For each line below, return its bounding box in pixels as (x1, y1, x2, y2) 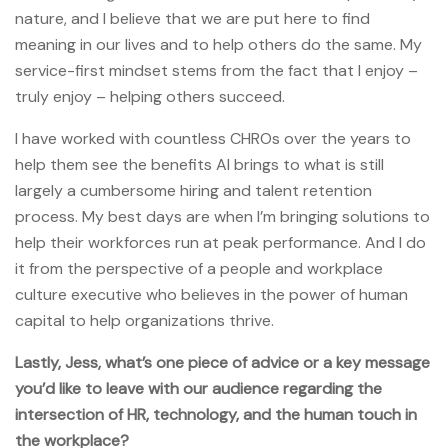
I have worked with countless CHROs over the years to (15, 127, 411, 149)
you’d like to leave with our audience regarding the (15, 377, 382, 399)
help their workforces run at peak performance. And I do (15, 231, 426, 253)
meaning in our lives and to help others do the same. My (15, 33, 422, 55)
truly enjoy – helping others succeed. (15, 85, 285, 107)
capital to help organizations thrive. (15, 309, 274, 331)
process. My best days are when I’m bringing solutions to (15, 205, 430, 227)
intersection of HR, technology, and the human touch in (15, 403, 417, 425)
